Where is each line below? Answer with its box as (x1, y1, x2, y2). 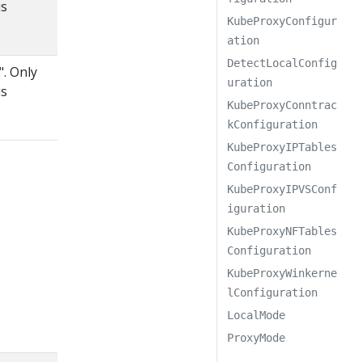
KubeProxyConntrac (227, 99, 338, 112)
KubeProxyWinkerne (227, 267, 338, 280)
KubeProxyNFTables (227, 225, 338, 238)
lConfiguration (227, 286, 318, 299)
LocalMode (227, 309, 286, 322)
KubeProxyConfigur (227, 15, 338, 27)
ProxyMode (227, 331, 286, 344)
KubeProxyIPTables (227, 141, 338, 154)
